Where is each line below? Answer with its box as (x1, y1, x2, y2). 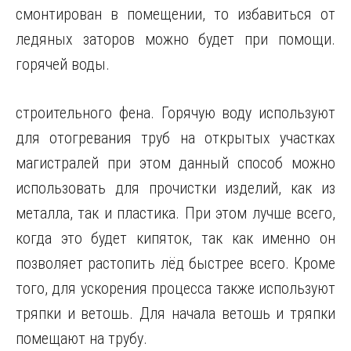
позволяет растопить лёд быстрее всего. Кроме (16, 254, 335, 273)
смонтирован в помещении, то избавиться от (16, 5, 335, 24)
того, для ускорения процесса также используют (16, 279, 335, 298)
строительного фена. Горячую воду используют (16, 103, 335, 122)
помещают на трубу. (16, 329, 147, 348)
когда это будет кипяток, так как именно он (16, 229, 335, 248)
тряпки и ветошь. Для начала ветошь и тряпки (16, 304, 335, 323)
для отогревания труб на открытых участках (16, 128, 335, 147)
